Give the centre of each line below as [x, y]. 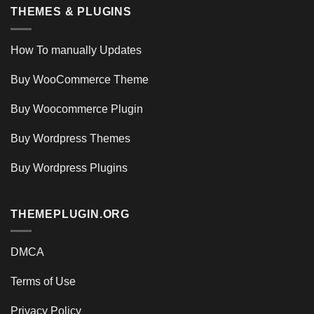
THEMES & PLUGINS [71, 12]
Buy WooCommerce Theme [80, 79]
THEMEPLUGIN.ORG [70, 214]
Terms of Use [43, 282]
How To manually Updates [76, 50]
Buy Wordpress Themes [70, 138]
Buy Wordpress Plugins [69, 168]
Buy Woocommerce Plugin [77, 109]
